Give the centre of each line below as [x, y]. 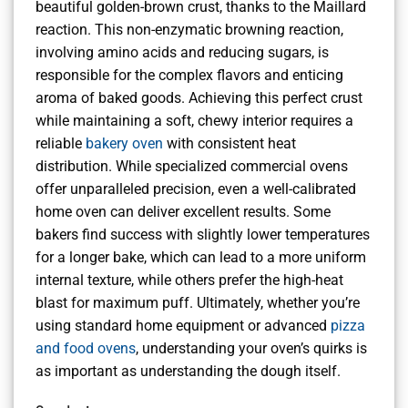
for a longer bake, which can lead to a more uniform [201, 258]
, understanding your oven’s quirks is [251, 349]
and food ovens [86, 349]
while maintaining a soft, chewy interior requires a [194, 121]
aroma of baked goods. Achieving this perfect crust [199, 98]
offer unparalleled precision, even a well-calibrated [196, 189]
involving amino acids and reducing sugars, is [182, 53]
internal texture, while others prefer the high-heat [189, 280]
